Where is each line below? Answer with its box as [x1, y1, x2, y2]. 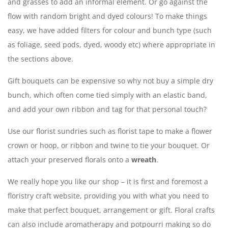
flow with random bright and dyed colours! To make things [8, 11, 207, 21]
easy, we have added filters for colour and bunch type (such [8, 25, 212, 35]
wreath [129, 154, 156, 164]
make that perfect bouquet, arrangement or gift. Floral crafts [8, 205, 215, 215]
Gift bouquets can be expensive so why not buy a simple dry [8, 75, 213, 85]
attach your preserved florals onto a [8, 154, 129, 164]
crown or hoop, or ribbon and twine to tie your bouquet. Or [8, 140, 210, 150]
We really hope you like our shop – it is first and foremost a [8, 176, 208, 186]
